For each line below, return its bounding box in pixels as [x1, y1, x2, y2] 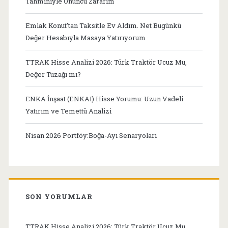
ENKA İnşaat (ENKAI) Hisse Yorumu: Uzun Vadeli [25, 94, 183, 103]
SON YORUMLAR [25, 191, 93, 201]
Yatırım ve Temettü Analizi [25, 106, 111, 116]
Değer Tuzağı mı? [25, 69, 81, 79]
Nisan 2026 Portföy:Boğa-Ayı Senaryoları [25, 130, 157, 140]
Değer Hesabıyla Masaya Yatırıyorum [25, 33, 146, 42]
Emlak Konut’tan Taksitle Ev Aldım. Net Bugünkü [25, 20, 181, 30]
